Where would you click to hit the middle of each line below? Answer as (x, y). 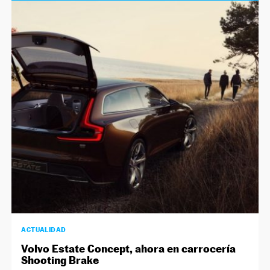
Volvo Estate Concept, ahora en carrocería (129, 248)
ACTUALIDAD (44, 229)
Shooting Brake (60, 260)
